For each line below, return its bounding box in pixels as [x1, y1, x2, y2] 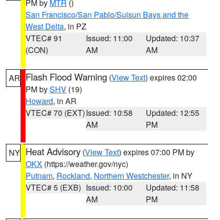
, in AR [53, 95, 77, 107]
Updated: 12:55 [146, 107, 200, 118]
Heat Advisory [26, 145, 81, 158]
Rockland [56, 170, 90, 181]
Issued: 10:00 [85, 182, 133, 193]
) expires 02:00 [145, 72, 197, 83]
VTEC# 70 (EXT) [26, 107, 85, 118]
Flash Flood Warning [26, 70, 107, 83]
